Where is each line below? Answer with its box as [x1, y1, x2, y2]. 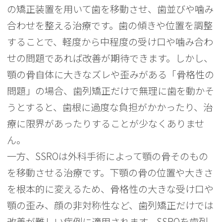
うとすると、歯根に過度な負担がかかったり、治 [7, 100, 213, 114]
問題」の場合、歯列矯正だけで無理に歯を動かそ [7, 84, 215, 98]
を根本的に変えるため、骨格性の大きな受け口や [7, 182, 214, 196]
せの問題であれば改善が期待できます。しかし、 [7, 51, 214, 65]
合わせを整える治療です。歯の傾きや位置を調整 [7, 18, 213, 33]
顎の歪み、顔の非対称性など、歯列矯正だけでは [7, 198, 214, 213]
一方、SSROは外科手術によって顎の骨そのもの [7, 149, 209, 164]
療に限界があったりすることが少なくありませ [7, 116, 205, 131]
